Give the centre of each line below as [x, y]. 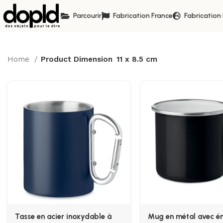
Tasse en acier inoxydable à [63, 216]
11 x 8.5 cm [137, 59]
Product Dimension [77, 59]
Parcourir [87, 16]
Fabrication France [143, 16]
